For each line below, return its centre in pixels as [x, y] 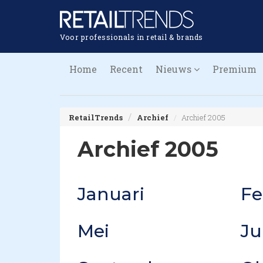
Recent [126, 69]
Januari [111, 194]
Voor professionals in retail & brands [131, 37]
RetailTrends [96, 117]
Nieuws [175, 69]
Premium [235, 69]
